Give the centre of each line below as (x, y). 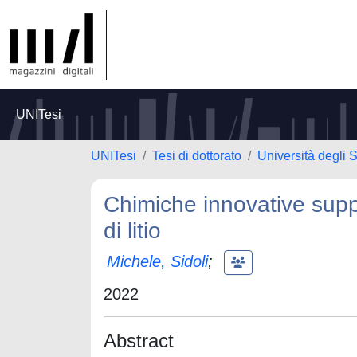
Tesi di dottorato (197, 156)
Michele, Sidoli (157, 261)
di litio (132, 231)
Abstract (139, 341)
